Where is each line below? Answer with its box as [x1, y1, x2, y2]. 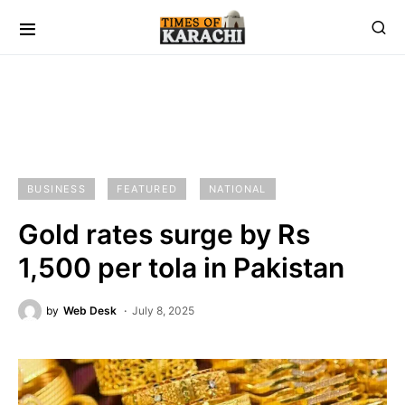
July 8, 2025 [132, 304, 194, 317]
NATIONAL [208, 183, 267, 195]
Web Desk [63, 304, 117, 317]
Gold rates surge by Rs [18, 218, 310, 250]
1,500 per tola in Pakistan [18, 251, 344, 284]
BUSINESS [27, 183, 86, 195]
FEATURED [117, 183, 178, 195]
